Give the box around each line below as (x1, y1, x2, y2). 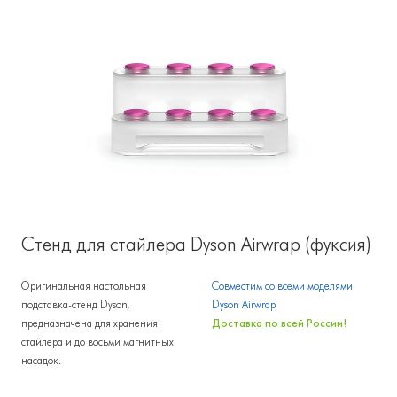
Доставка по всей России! (212, 316, 346, 330)
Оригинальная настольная (21, 279, 146, 292)
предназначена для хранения (21, 316, 158, 330)
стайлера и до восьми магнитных (21, 335, 174, 348)
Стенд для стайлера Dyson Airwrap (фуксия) (21, 233, 371, 255)
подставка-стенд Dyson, (21, 298, 129, 311)
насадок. (21, 354, 61, 367)
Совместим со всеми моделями (212, 279, 353, 292)
